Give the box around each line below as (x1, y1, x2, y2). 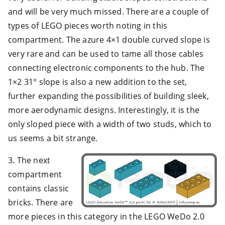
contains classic (8, 182, 69, 194)
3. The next (8, 154, 51, 166)
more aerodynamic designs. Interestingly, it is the (8, 104, 200, 116)
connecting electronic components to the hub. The (8, 62, 205, 73)
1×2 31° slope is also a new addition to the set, (8, 76, 187, 87)
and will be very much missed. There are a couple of (8, 6, 209, 17)
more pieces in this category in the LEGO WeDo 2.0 (8, 210, 204, 222)
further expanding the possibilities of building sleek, (8, 90, 209, 101)
